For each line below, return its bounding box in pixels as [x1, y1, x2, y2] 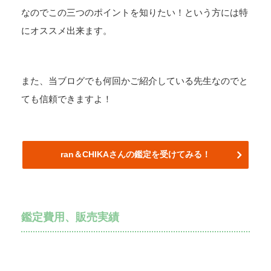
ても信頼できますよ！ [21, 93, 112, 104]
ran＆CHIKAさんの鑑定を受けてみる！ [60, 149, 211, 160]
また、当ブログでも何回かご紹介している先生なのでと [21, 75, 248, 86]
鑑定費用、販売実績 [21, 211, 119, 224]
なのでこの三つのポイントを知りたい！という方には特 [21, 7, 248, 18]
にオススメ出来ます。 [21, 25, 112, 36]
